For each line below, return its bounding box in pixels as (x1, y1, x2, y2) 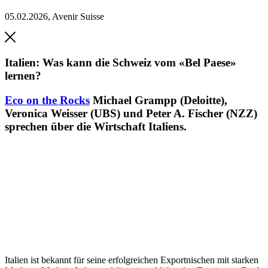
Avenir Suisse (52, 11, 104, 22)
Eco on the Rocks (5, 93, 90, 106)
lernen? (5, 69, 41, 82)
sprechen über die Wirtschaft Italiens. (5, 120, 187, 133)
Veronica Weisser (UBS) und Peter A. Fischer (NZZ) (5, 106, 257, 120)
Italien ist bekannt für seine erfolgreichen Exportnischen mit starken (5, 255, 258, 266)
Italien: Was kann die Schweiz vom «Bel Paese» (5, 56, 236, 69)
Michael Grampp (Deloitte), (93, 93, 227, 106)
